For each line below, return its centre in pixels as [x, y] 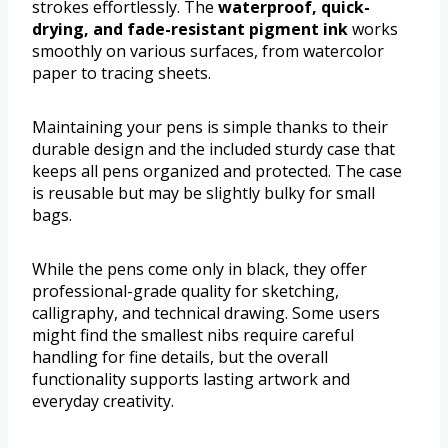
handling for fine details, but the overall [180, 357]
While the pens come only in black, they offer [199, 269]
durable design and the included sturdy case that [213, 149]
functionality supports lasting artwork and [191, 379]
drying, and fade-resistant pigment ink [190, 29]
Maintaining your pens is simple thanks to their [210, 127]
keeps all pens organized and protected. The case [217, 171]
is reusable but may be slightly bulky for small [203, 193]
